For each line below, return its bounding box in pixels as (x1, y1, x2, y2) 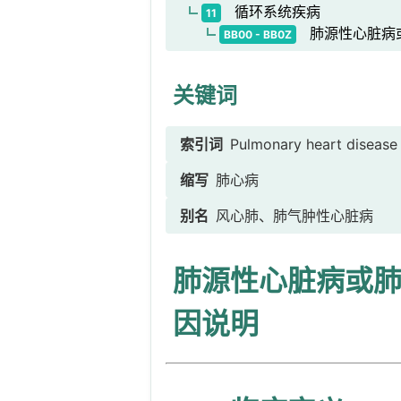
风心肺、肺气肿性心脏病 (216, 207, 373, 225)
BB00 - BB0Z (223, 28, 292, 41)
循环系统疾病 (220, 3, 320, 21)
